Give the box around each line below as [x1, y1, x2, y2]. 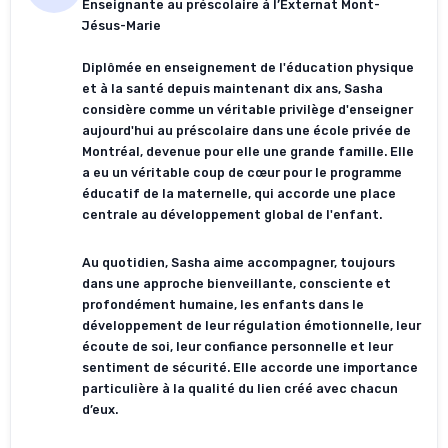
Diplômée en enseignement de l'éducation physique [82, 59, 414, 75]
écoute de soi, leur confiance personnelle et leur [82, 339, 393, 354]
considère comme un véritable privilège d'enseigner [82, 101, 413, 117]
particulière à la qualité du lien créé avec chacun [82, 381, 398, 396]
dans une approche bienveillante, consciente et [82, 276, 391, 291]
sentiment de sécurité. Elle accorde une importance [82, 360, 418, 375]
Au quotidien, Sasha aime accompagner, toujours [82, 255, 395, 270]
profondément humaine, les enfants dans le [82, 297, 364, 312]
